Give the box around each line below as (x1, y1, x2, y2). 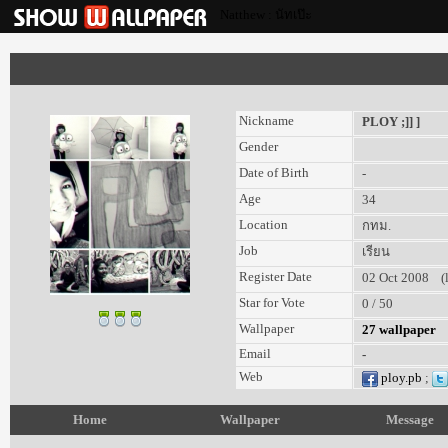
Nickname (239, 113, 294, 128)
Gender (239, 139, 278, 154)
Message (386, 412, 434, 427)
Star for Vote (239, 295, 305, 310)
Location (239, 217, 288, 232)
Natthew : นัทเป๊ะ (220, 7, 312, 22)
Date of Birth (239, 165, 309, 180)
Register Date (239, 269, 312, 284)
